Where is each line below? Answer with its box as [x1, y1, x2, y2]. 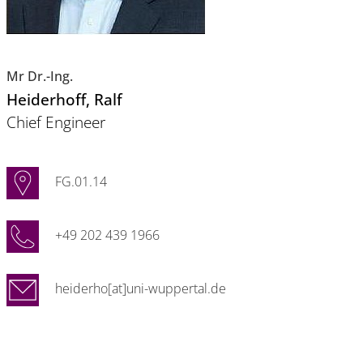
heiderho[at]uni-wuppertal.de [55, 280, 226, 297]
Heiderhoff [6, 88, 86, 110]
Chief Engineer [6, 111, 105, 133]
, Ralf [86, 88, 122, 110]
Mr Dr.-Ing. [6, 67, 73, 85]
